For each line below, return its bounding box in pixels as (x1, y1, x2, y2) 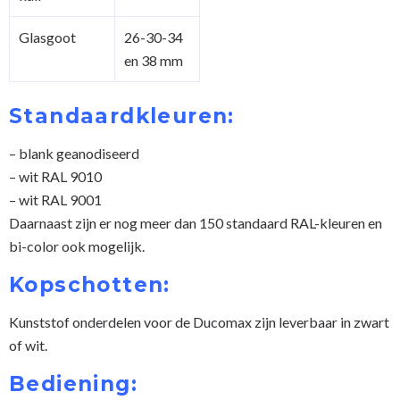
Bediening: (9, 371, 137, 396)
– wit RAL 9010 (9, 167, 102, 185)
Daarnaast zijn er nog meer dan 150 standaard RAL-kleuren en (9, 213, 382, 231)
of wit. (9, 336, 47, 354)
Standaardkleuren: (9, 103, 235, 129)
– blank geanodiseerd (9, 144, 139, 162)
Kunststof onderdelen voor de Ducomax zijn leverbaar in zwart (9, 312, 389, 330)
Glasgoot (19, 28, 76, 46)
